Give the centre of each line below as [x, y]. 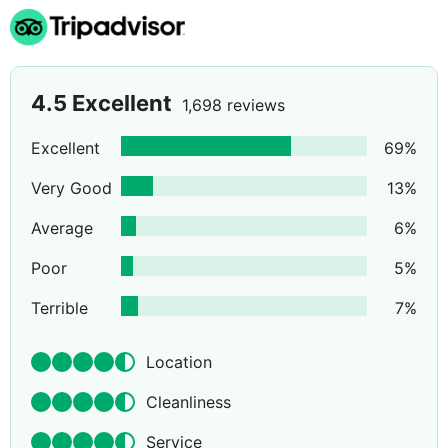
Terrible [59, 308]
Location [179, 362]
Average [62, 228]
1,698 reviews [233, 105]
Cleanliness [188, 402]
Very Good [71, 188]
